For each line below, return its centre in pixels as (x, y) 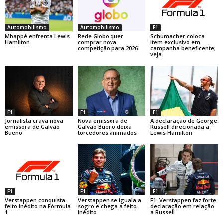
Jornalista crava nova (34, 121)
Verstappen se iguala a (109, 200)
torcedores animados (107, 133)
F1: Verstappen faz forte (183, 200)
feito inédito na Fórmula (38, 206)
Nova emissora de (102, 121)
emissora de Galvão (32, 127)
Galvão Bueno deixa (105, 127)
